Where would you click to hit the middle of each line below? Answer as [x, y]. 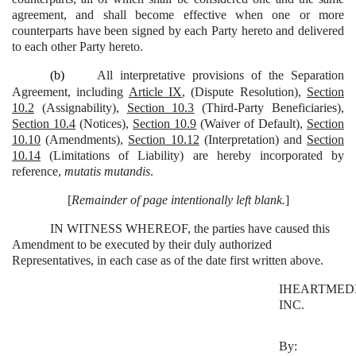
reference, [38, 172]
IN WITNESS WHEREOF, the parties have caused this [190, 229]
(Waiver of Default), [252, 124]
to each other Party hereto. [77, 47]
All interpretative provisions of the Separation [217, 75]
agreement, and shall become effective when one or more [178, 15]
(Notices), [104, 124]
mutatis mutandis [107, 172]
